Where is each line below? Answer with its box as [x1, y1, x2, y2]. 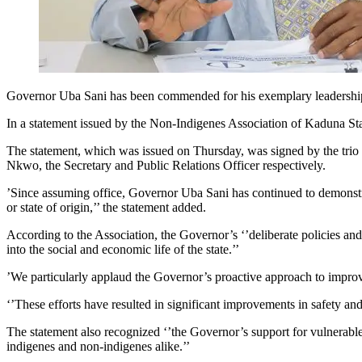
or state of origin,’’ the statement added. [6, 200, 206, 214]
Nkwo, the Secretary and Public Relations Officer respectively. [6, 158, 326, 172]
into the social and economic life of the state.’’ [6, 242, 239, 256]
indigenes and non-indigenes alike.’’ [6, 339, 190, 353]
